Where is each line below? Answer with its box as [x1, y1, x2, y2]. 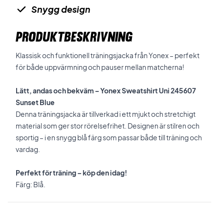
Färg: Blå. [16, 180, 45, 189]
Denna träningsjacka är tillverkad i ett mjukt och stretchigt [16, 109, 196, 118]
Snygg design [31, 3, 90, 15]
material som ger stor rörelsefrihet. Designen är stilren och [16, 121, 199, 130]
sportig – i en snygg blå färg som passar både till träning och [16, 133, 202, 142]
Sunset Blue [16, 98, 55, 107]
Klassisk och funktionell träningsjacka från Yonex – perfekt [16, 51, 199, 60]
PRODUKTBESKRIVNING [16, 28, 132, 45]
